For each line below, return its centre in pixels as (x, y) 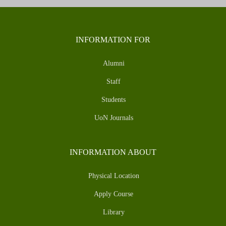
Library (114, 212)
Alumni (114, 64)
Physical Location (114, 176)
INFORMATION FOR (113, 40)
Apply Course (114, 194)
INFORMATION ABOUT (113, 152)
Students (114, 100)
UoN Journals (114, 118)
